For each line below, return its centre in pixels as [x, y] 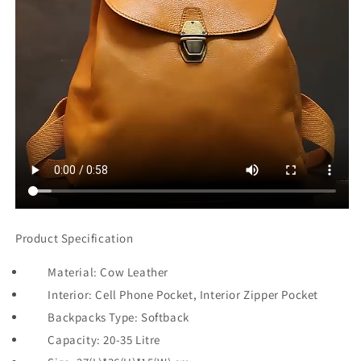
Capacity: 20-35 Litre [104, 340]
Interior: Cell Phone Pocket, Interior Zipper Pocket [183, 295]
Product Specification [75, 238]
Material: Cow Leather [108, 272]
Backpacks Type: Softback [118, 317]
